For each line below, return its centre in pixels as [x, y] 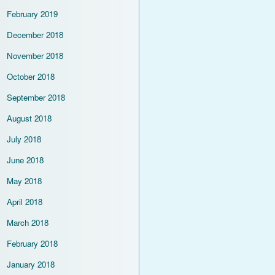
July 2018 [24, 139]
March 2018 [28, 223]
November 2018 [35, 56]
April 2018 [25, 202]
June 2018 [25, 160]
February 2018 [32, 243]
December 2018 [35, 35]
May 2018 [24, 181]
